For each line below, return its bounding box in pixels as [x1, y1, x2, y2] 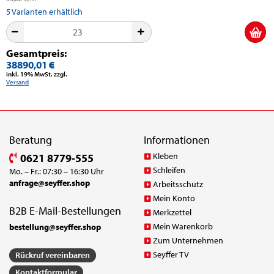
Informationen [143, 132, 210, 147]
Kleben [152, 150, 178, 161]
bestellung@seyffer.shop [9, 221, 101, 232]
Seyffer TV [152, 248, 189, 260]
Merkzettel [152, 206, 191, 218]
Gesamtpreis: [6, 46, 67, 59]
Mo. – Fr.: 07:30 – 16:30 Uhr [9, 165, 104, 177]
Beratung [9, 132, 52, 147]
